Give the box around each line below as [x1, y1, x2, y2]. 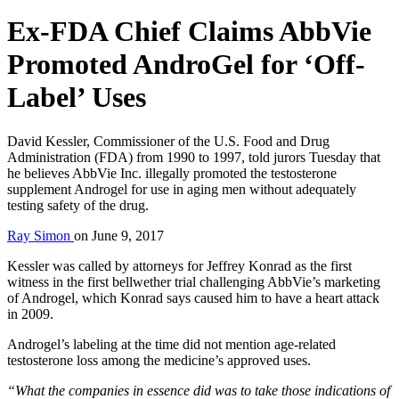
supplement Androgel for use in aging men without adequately [7, 181, 356, 197]
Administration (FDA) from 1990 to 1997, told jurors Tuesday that [7, 149, 380, 165]
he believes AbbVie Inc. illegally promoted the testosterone [7, 165, 337, 181]
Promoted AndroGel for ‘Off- [7, 48, 365, 81]
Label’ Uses [7, 81, 146, 114]
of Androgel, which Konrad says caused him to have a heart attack [7, 289, 379, 305]
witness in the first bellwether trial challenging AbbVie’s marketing [7, 273, 380, 289]
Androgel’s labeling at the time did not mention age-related [7, 336, 336, 352]
